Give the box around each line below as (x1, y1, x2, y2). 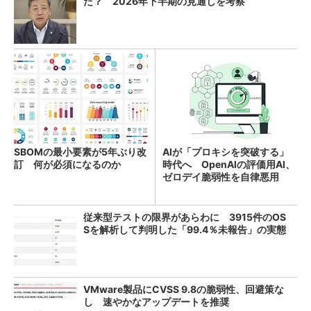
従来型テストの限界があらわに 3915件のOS (83, 210, 286, 223)
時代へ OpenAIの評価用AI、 (162, 158, 295, 170)
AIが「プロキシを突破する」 (162, 145, 289, 158)
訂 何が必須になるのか (14, 158, 121, 170)
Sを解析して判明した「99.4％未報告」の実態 (83, 223, 286, 235)
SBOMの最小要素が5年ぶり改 (14, 145, 146, 158)
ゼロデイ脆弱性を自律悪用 (162, 170, 279, 183)
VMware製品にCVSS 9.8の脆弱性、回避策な (83, 283, 284, 295)
